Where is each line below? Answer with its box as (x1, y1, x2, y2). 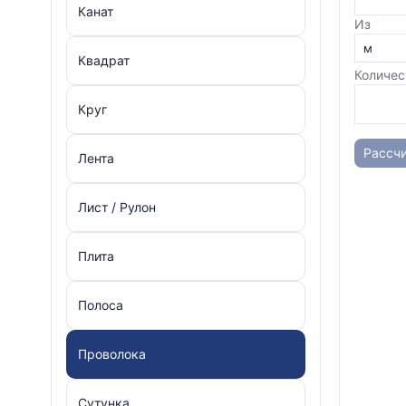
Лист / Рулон (78, 199, 156, 216)
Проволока (78, 346, 146, 362)
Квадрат (78, 53, 130, 69)
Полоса (78, 297, 123, 314)
